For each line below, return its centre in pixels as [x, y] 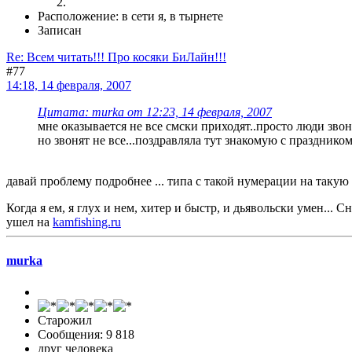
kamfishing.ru [87, 222]
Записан [60, 31]
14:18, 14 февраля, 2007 [69, 86]
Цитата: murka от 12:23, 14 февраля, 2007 [155, 112]
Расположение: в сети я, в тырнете [130, 16]
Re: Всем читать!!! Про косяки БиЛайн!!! [116, 57]
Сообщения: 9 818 [86, 334]
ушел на [29, 222]
